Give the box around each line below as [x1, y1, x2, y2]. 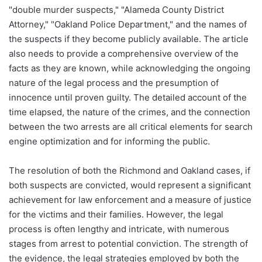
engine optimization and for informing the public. [9, 136, 210, 147]
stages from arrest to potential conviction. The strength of [9, 238, 248, 250]
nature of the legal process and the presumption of [9, 77, 219, 89]
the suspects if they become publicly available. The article [9, 33, 249, 45]
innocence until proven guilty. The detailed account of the [9, 92, 247, 104]
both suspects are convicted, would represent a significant [9, 180, 251, 191]
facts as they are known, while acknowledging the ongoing [9, 63, 250, 74]
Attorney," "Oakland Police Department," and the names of [9, 19, 247, 30]
